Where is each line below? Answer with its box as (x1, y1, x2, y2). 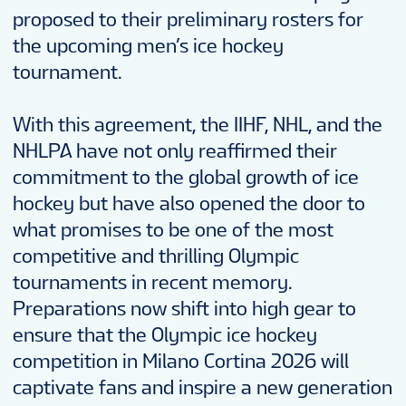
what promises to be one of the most (13, 219, 333, 241)
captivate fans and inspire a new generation (13, 377, 392, 399)
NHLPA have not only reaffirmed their (13, 140, 337, 162)
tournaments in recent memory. (13, 272, 293, 294)
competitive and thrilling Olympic (13, 246, 299, 267)
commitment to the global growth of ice (13, 167, 359, 188)
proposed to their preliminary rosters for (13, 9, 363, 31)
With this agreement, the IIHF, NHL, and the (13, 114, 382, 136)
